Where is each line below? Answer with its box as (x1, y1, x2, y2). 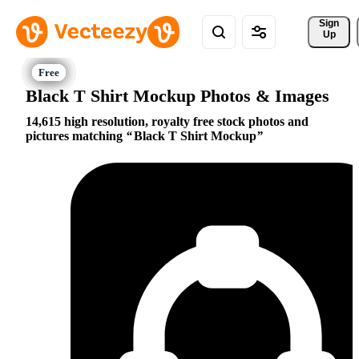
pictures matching (26, 129, 126, 143)
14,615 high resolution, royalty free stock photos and (26, 115, 309, 129)
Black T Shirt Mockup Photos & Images (26, 85, 329, 106)
